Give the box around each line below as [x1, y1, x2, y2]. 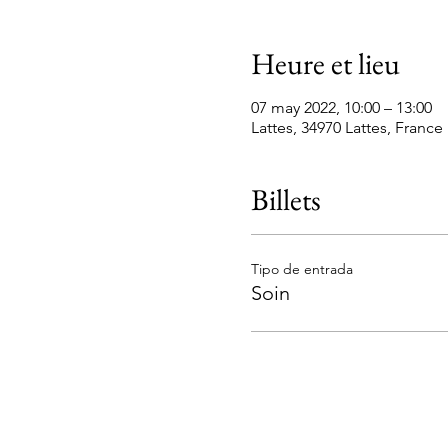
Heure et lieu [250, 44, 400, 84]
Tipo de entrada [250, 260, 353, 279]
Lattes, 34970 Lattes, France [250, 118, 443, 138]
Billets [250, 180, 321, 220]
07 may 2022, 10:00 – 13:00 [250, 98, 432, 118]
